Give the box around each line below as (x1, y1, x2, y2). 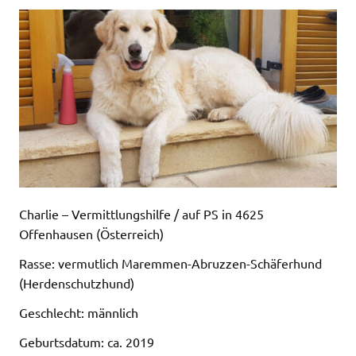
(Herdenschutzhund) (19, 274, 134, 291)
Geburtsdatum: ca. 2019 (19, 333, 154, 350)
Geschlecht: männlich (19, 304, 138, 320)
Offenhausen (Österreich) (19, 225, 164, 242)
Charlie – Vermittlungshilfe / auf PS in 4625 (19, 205, 264, 222)
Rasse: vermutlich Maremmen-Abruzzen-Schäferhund (19, 254, 322, 271)
